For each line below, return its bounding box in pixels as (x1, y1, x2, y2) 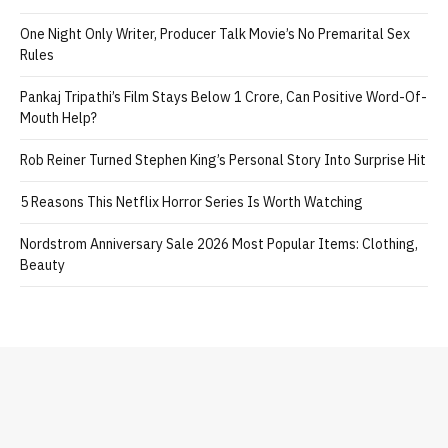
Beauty (20, 255, 65, 274)
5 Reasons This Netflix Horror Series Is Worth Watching (20, 192, 363, 211)
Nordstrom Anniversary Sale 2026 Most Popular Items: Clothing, (20, 234, 418, 253)
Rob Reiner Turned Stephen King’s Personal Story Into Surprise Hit (20, 150, 426, 169)
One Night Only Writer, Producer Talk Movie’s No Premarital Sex (20, 24, 410, 43)
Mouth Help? (20, 108, 97, 127)
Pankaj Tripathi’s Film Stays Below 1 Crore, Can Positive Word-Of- (20, 87, 427, 106)
